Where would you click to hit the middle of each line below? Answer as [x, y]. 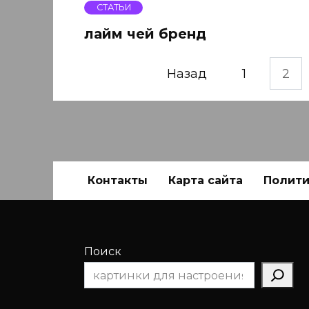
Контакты [118, 180]
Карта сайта [206, 180]
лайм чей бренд [145, 33]
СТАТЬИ [113, 8]
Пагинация [120, 73]
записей [110, 85]
